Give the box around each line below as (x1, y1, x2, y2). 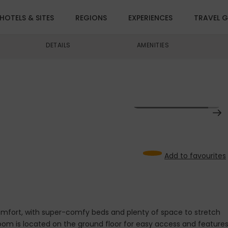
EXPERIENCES (128, 13, 173, 23)
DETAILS (46, 41, 71, 49)
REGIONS (75, 13, 107, 23)
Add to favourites (164, 150, 226, 161)
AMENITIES (136, 41, 169, 49)
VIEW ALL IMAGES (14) (140, 94, 213, 103)
